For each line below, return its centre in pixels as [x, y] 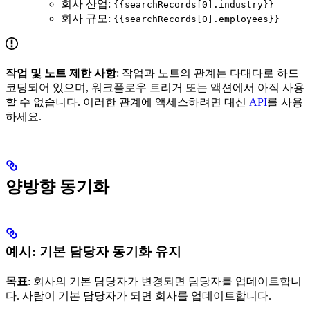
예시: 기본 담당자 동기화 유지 [93, 251]
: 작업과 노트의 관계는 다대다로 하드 [208, 73]
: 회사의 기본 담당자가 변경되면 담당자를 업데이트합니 [165, 281]
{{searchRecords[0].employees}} [197, 19]
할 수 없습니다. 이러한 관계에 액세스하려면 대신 [127, 102]
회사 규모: [87, 18]
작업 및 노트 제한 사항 [61, 73]
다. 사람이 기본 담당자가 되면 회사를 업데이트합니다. [138, 295]
